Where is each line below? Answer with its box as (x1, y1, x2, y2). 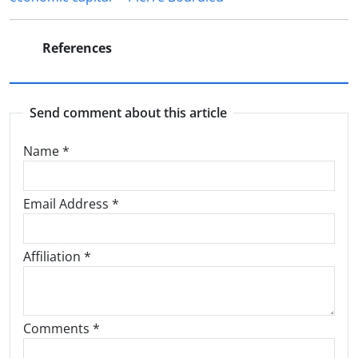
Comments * (23, 320, 100, 337)
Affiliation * (23, 248, 91, 265)
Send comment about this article (30, 104, 227, 121)
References (39, 39, 112, 57)
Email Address (23, 195, 112, 213)
